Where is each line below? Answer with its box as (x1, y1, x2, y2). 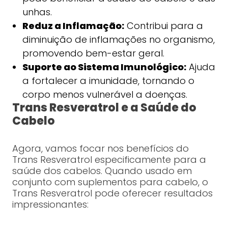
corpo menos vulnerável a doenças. (22, 88, 187, 101)
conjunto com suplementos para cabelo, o (12, 176, 208, 189)
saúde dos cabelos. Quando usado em (12, 164, 192, 178)
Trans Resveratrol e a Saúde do (12, 100, 196, 116)
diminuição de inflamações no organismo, (22, 33, 215, 46)
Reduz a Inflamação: (22, 19, 124, 33)
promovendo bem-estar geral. (22, 47, 164, 60)
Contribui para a (124, 19, 203, 33)
